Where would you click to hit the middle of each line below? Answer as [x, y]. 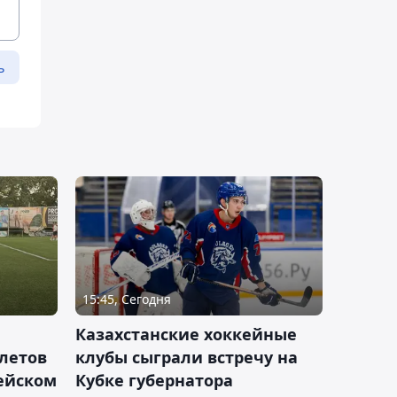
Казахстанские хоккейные [186, 334]
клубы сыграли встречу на [187, 357]
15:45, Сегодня [127, 299]
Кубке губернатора [154, 380]
